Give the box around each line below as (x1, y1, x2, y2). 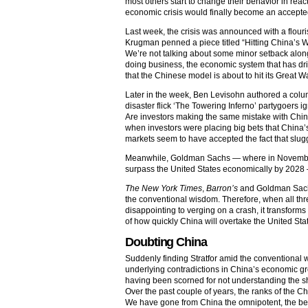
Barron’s (206, 183, 238, 193)
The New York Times (125, 183, 202, 193)
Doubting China (125, 234, 207, 249)
